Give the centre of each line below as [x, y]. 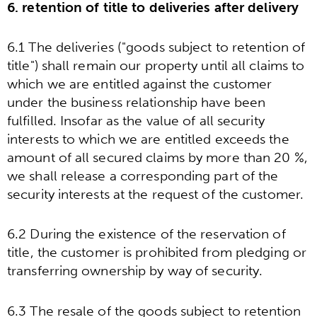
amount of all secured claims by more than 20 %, [157, 157]
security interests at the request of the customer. [156, 194]
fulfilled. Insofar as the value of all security [136, 120]
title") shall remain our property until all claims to [156, 65]
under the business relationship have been [137, 102]
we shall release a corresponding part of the [143, 175]
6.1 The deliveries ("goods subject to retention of [156, 47]
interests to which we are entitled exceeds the [148, 139]
